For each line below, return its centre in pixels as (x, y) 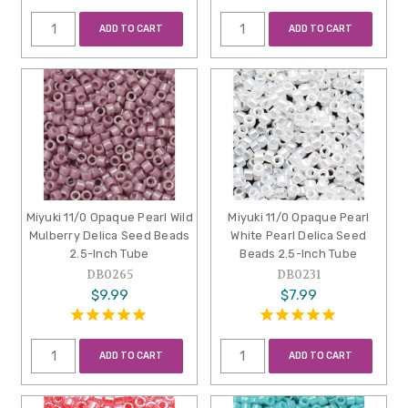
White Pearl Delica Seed (299, 236)
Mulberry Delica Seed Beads (109, 236)
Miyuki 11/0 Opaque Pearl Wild (109, 218)
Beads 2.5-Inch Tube (299, 254)
